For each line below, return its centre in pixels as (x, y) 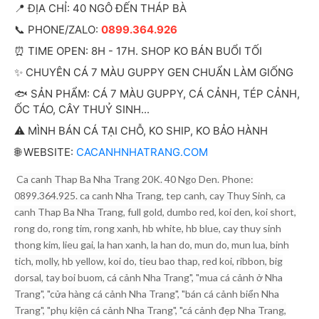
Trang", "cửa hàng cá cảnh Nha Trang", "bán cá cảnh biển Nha (147, 294)
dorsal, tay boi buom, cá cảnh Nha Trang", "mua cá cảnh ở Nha (148, 277)
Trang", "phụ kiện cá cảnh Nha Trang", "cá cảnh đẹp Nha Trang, (150, 310)
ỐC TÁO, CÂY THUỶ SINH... (82, 109)
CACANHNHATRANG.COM (142, 152)
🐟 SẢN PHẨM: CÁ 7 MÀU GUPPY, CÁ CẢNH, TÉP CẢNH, (157, 94)
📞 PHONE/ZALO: (58, 30)
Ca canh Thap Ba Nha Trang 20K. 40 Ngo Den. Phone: (135, 179)
